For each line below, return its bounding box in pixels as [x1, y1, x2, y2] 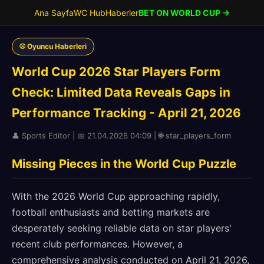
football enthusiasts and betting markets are [12, 206, 210, 218]
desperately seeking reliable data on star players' [12, 222, 232, 234]
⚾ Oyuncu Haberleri [19, 42, 87, 51]
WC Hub [74, 8, 105, 18]
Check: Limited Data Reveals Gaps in [12, 85, 230, 100]
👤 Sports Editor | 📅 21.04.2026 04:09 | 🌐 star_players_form [12, 131, 231, 140]
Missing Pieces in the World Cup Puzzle [12, 157, 236, 171]
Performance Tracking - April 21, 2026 [12, 105, 241, 120]
